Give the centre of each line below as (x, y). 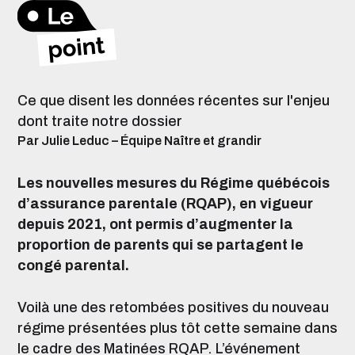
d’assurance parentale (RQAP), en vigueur (165, 204)
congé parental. (73, 265)
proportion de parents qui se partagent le (160, 245)
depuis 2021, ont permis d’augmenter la (155, 224)
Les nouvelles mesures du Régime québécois (174, 183)
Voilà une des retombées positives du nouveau (173, 307)
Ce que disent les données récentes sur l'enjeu (174, 101)
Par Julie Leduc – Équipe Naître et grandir (139, 141)
